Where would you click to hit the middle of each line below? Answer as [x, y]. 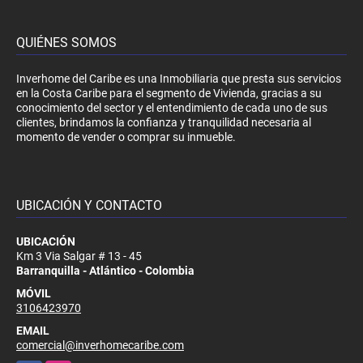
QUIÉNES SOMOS [66, 42]
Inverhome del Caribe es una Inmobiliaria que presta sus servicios [179, 78]
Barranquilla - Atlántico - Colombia [105, 270]
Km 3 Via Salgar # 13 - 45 [79, 256]
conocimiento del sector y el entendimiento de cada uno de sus [172, 107]
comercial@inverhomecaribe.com [100, 345]
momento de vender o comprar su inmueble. [126, 137]
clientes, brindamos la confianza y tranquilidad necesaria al [164, 122]
